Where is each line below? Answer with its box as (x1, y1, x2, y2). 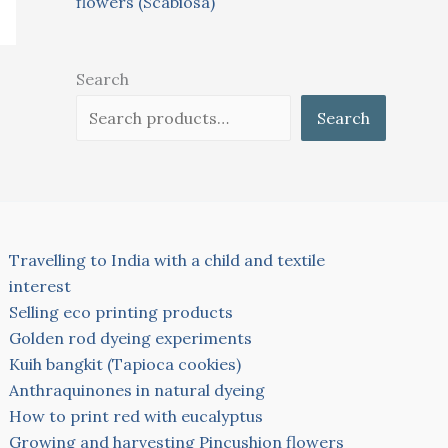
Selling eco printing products (9, 301, 234, 322)
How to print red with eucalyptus (9, 405, 264, 426)
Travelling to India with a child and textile (9, 249, 326, 270)
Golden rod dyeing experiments (9, 327, 253, 348)
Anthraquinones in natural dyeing (9, 379, 266, 400)
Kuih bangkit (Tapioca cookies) (9, 353, 242, 374)
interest (9, 275, 72, 296)
